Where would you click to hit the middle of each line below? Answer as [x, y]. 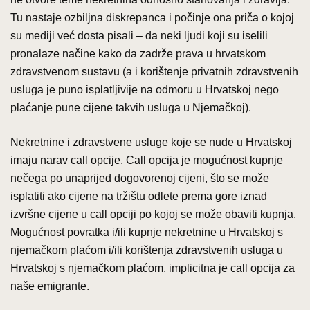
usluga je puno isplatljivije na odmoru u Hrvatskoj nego [145, 89]
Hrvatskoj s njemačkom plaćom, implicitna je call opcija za [153, 268]
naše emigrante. [50, 286]
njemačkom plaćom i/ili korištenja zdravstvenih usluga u [147, 250]
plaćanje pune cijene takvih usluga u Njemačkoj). [131, 107]
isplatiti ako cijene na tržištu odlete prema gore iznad [139, 196]
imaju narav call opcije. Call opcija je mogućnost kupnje [147, 160]
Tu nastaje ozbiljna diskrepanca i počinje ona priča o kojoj [152, 17]
